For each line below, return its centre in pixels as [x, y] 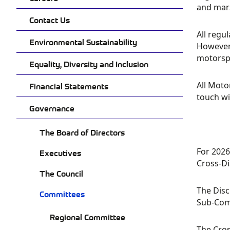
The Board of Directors [82, 132]
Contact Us [50, 20]
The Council [61, 173]
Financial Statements [69, 86]
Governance [52, 108]
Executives [60, 152]
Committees [62, 194]
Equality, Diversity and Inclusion [89, 64]
